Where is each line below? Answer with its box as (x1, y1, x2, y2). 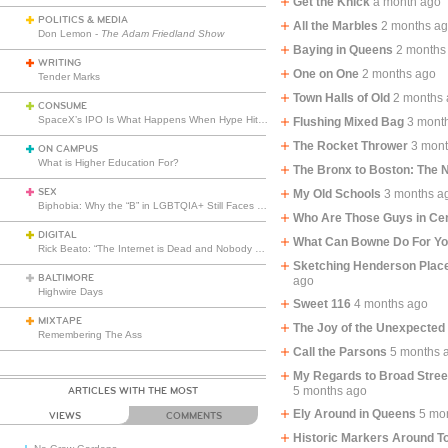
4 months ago (354, 297, 429, 311)
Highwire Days (38, 286, 103, 297)
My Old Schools (293, 187, 382, 201)
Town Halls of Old (293, 91, 391, 105)
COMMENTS (165, 410, 222, 422)
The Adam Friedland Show (101, 28, 224, 39)
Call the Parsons (293, 345, 388, 359)
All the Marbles (293, 19, 379, 33)
